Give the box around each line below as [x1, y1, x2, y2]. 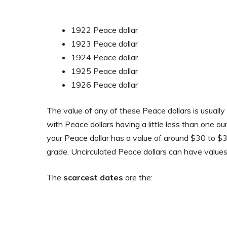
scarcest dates [63, 172, 123, 182]
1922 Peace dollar [71, 25, 138, 35]
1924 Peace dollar [71, 52, 138, 62]
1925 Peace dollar [71, 66, 138, 76]
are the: [123, 172, 153, 182]
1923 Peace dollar [71, 39, 138, 49]
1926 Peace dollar [71, 80, 138, 90]
